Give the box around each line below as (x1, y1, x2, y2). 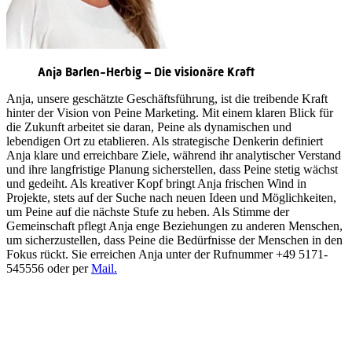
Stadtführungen (6, 317, 82, 331)
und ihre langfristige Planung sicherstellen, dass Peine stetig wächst (6, 163, 338, 176)
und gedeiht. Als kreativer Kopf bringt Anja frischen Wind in (6, 177, 306, 190)
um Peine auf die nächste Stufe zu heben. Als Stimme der (6, 205, 289, 218)
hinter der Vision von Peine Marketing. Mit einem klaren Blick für (6, 106, 333, 119)
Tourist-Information (6, 303, 103, 317)
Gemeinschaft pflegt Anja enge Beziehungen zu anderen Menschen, (6, 219, 343, 233)
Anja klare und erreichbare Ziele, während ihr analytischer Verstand (6, 148, 341, 162)
